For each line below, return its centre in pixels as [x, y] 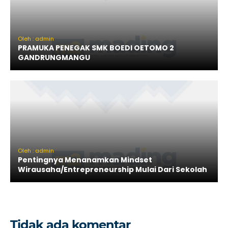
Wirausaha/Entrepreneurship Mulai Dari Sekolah [112, 169]
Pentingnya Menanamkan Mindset [85, 160]
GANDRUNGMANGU [54, 58]
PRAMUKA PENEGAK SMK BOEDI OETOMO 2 [96, 48]
